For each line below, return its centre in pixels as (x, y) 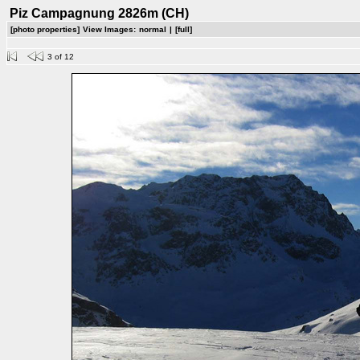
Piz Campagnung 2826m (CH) (101, 13)
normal (153, 29)
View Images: (109, 29)
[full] (184, 29)
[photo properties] (45, 29)
